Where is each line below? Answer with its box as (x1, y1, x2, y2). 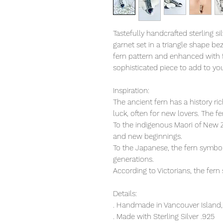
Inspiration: (113, 86, 149, 96)
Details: (113, 189, 137, 199)
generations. (113, 155, 154, 164)
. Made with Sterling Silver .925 (113, 212, 215, 222)
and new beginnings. (113, 132, 182, 141)
